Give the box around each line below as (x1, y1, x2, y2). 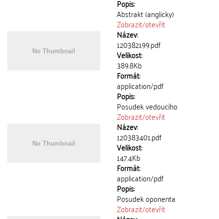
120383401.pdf (117, 130, 161, 144)
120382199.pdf (117, 38, 160, 51)
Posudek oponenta (117, 192, 175, 205)
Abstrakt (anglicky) (117, 7, 174, 21)
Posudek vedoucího (117, 99, 177, 113)
